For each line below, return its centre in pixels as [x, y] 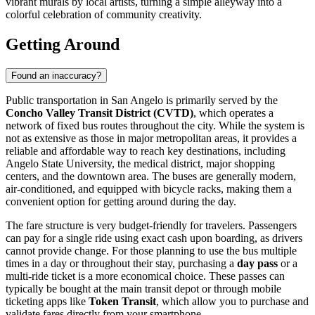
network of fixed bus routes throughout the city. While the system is [155, 125]
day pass [257, 263]
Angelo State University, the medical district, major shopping [140, 163]
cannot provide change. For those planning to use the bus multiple [151, 250]
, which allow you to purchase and [232, 301]
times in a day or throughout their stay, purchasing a [121, 263]
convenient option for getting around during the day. [121, 201]
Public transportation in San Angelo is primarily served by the [142, 100]
